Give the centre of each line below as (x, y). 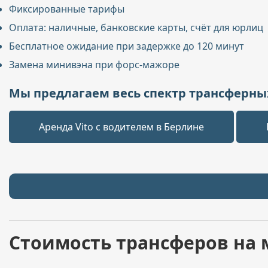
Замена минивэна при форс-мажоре (94, 65)
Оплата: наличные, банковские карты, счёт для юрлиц (136, 28)
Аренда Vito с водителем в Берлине (121, 127)
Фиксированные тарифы (67, 9)
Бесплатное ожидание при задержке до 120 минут (127, 46)
